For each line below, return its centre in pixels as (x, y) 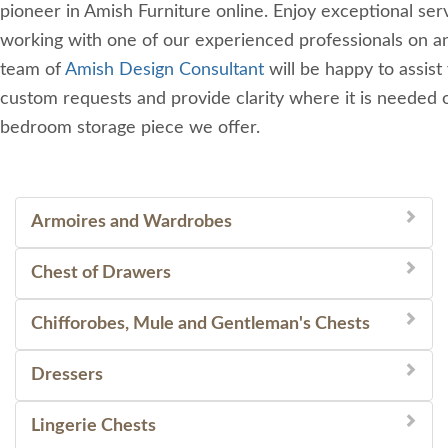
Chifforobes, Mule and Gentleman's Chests (200, 324)
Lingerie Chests (93, 426)
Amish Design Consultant (164, 70)
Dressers (67, 375)
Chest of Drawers (101, 273)
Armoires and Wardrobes (131, 222)
